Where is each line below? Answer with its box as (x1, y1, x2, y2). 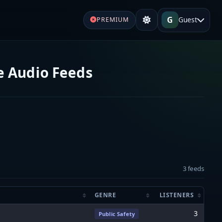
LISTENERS (159, 190, 194, 199)
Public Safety (99, 210, 135, 218)
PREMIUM (96, 15, 129, 24)
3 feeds (182, 164, 204, 173)
